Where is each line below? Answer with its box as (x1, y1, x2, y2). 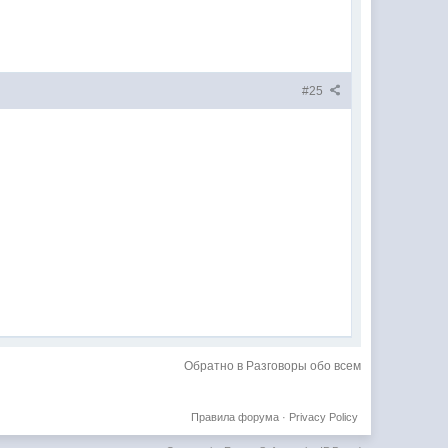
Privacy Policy (288, 410, 358, 423)
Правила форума (190, 410, 279, 423)
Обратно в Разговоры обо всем (183, 358, 361, 373)
